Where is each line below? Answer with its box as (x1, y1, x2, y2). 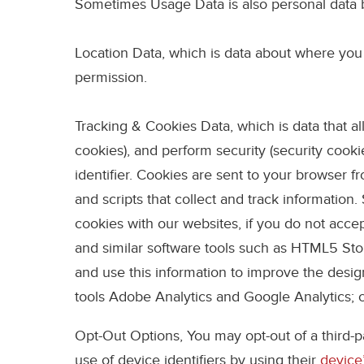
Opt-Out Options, (75, 327, 183, 345)
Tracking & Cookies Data (75, 118, 230, 136)
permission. (75, 69, 147, 87)
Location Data (75, 45, 162, 63)
